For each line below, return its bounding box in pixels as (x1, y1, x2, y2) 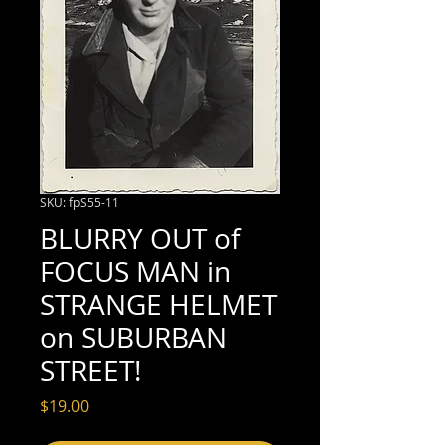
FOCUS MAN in (40, 252, 231, 290)
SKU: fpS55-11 (40, 193, 119, 210)
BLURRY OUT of (40, 219, 240, 257)
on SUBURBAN (40, 318, 227, 356)
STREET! (40, 351, 141, 389)
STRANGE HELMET (40, 285, 277, 323)
